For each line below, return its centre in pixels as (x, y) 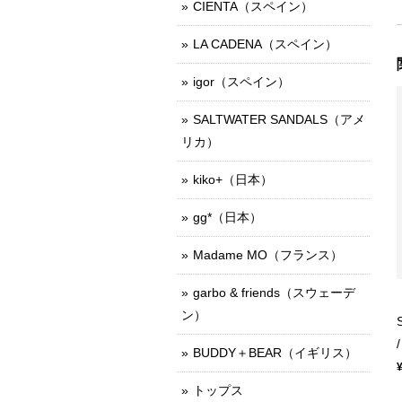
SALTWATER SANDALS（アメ (279, 119)
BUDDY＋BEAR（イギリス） (275, 353)
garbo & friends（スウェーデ (274, 293)
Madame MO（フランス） (268, 255)
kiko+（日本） (233, 179)
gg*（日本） (227, 217)
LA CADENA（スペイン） (265, 44)
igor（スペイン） (241, 82)
